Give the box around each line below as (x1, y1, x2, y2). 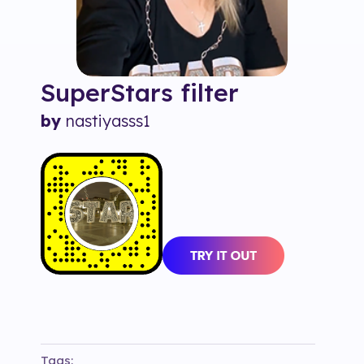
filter (180, 77, 239, 109)
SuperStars (41, 77, 173, 109)
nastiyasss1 (66, 110, 150, 132)
